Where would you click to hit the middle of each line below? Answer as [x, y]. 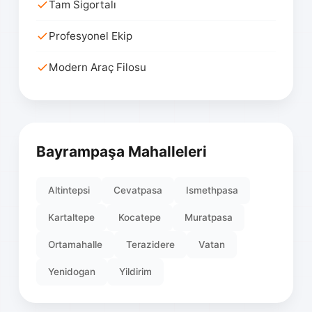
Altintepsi [69, 190]
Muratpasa [209, 218]
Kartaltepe [72, 218]
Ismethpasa [212, 190]
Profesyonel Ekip [91, 36]
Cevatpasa [138, 190]
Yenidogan [72, 272]
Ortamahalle [76, 245]
